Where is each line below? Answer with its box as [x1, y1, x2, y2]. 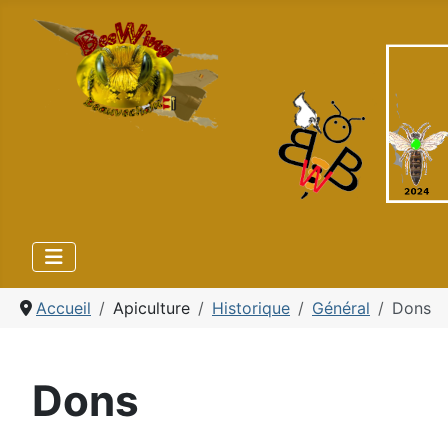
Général [312, 298, 370, 318]
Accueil [36, 298, 91, 318]
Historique [212, 298, 290, 318]
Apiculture [113, 298, 190, 318]
